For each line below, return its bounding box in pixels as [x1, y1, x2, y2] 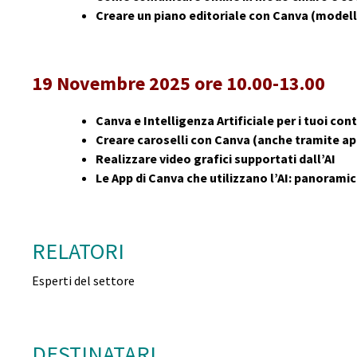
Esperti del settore [32, 272, 135, 288]
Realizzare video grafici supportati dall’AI [96, 150, 335, 167]
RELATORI [32, 236, 124, 265]
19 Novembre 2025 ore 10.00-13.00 [32, 70, 325, 96]
